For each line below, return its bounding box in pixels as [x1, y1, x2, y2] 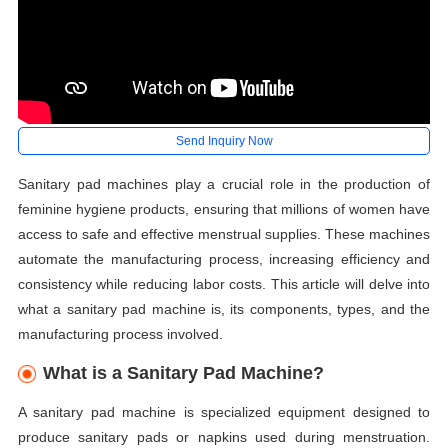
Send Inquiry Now [175, 133, 273, 148]
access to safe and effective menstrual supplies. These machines [17, 226, 431, 243]
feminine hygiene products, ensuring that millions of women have [17, 201, 431, 218]
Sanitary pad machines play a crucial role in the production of [17, 176, 431, 193]
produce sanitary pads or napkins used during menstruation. [17, 429, 431, 446]
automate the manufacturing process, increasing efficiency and [17, 251, 431, 268]
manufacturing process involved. [17, 326, 223, 343]
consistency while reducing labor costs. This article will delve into [17, 276, 431, 293]
